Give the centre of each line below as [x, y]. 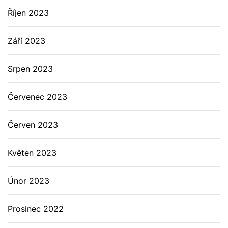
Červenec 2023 [37, 97]
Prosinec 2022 [36, 209]
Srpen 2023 [30, 69]
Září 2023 [26, 41]
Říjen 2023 [28, 13]
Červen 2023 [33, 125]
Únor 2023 [28, 181]
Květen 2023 [32, 153]
